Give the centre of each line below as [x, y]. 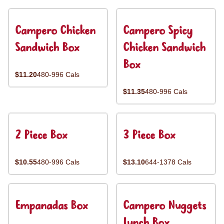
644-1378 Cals [168, 162]
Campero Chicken [55, 31]
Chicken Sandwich [164, 48]
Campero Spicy [158, 31]
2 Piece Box [41, 136]
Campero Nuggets [164, 206]
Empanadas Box [51, 206]
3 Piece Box [149, 136]
